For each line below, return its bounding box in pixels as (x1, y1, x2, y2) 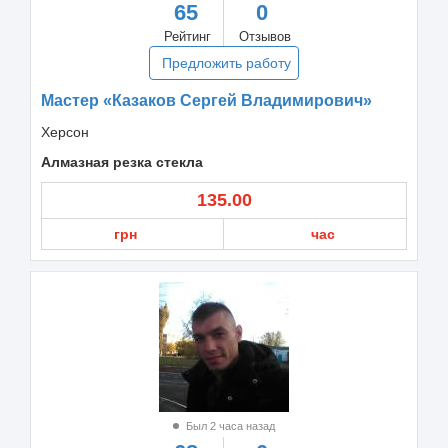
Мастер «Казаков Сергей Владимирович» (41, 91, 372, 109)
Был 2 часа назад (183, 419, 275, 432)
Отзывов (239, 28, 291, 44)
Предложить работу (162, 54, 291, 71)
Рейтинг (164, 28, 211, 44)
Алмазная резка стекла (41, 153, 203, 170)
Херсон (41, 123, 89, 140)
